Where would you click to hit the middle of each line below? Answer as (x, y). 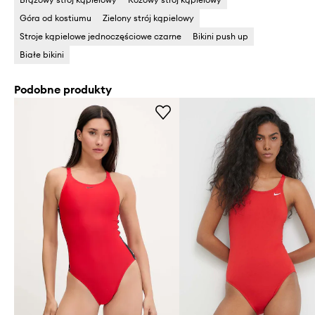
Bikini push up (220, 36)
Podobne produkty (63, 89)
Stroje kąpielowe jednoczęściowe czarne (101, 36)
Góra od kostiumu (56, 18)
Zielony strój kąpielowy (148, 18)
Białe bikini (42, 54)
